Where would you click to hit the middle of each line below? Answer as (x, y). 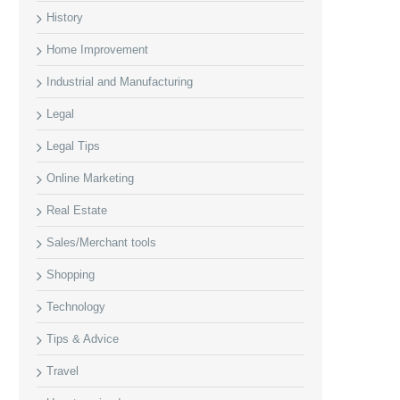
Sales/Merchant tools (101, 242)
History (65, 17)
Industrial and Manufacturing (120, 82)
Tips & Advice (83, 339)
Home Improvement (97, 50)
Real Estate (77, 210)
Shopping (71, 275)
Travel (62, 371)
